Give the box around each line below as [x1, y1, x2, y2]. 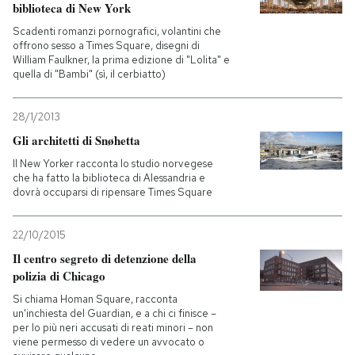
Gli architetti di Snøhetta [13, 131, 140, 149]
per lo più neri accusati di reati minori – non [13, 320, 213, 334]
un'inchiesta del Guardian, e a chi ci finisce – [13, 306, 216, 320]
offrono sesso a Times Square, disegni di [13, 38, 200, 52]
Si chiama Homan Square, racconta [13, 292, 177, 306]
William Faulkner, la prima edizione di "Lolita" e [13, 52, 230, 67]
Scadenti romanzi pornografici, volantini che [13, 24, 221, 38]
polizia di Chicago [13, 266, 105, 284]
